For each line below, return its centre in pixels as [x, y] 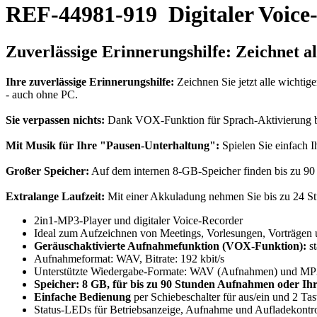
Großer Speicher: [47, 171]
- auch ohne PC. [42, 95]
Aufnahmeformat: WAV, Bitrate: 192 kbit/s [129, 259]
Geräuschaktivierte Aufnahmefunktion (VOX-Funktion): [170, 246]
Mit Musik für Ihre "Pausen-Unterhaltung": [113, 146]
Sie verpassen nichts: [55, 120]
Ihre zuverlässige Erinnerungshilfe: [90, 82]
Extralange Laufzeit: [55, 197]
